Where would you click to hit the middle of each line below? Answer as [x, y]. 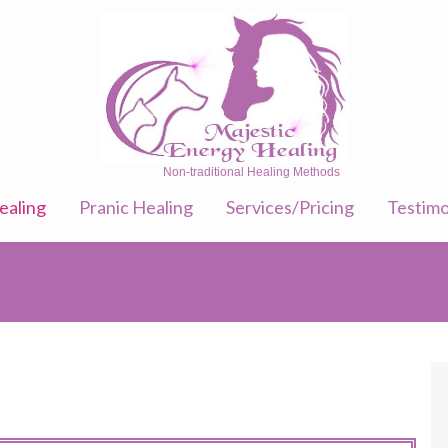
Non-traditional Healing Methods [251, 172]
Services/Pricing [289, 207]
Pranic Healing [135, 207]
